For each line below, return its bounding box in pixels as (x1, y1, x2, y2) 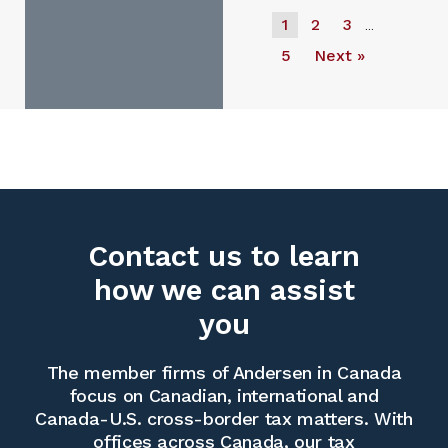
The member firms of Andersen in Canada (46, 362, 402, 384)
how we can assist (93, 273, 355, 308)
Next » (313, 46, 365, 66)
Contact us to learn (88, 239, 360, 274)
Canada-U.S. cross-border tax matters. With (35, 408, 413, 430)
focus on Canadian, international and (69, 385, 379, 407)
